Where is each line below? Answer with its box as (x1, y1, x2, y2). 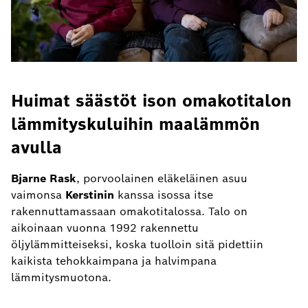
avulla (11, 136, 62, 158)
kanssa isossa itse (114, 187, 213, 202)
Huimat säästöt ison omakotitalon (11, 89, 291, 111)
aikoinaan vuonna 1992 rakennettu (11, 220, 199, 235)
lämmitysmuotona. (11, 269, 111, 285)
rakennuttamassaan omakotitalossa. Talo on (11, 203, 247, 219)
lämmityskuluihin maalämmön (11, 113, 260, 135)
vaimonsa (11, 187, 65, 202)
